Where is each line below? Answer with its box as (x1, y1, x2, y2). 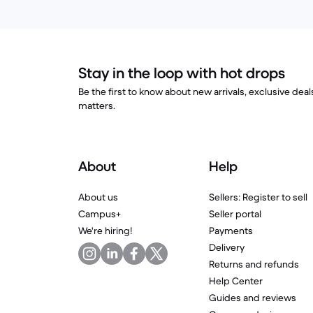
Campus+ (78, 208, 121, 220)
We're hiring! (78, 224, 132, 237)
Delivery (208, 241, 245, 254)
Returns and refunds (208, 258, 299, 270)
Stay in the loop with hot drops (78, 64, 285, 82)
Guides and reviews (208, 291, 296, 304)
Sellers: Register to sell (208, 191, 307, 203)
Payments (208, 224, 253, 237)
